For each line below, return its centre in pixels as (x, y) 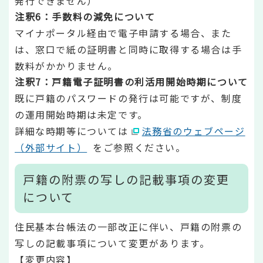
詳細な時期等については (72, 131)
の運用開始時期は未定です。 (81, 115)
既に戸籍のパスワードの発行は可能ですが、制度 (129, 98)
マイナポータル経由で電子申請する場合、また (123, 33)
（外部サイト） (51, 148)
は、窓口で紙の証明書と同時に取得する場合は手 (129, 50)
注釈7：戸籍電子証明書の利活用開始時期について (131, 82)
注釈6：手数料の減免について (85, 17)
